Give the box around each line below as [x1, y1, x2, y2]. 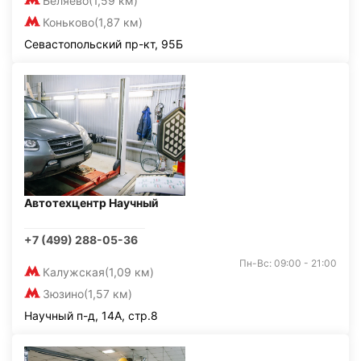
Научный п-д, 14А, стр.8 [24, 309, 158, 322]
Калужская [43, 265, 105, 279]
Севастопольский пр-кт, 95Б [24, 37, 183, 51]
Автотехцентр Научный [24, 196, 159, 210]
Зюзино [43, 287, 84, 301]
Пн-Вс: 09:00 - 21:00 [239, 257, 337, 269]
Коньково [43, 15, 94, 29]
